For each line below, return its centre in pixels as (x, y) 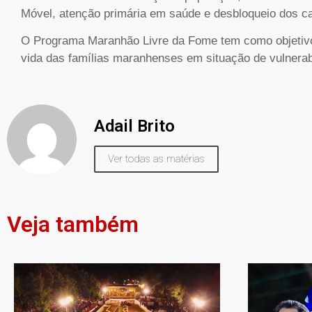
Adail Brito (134, 126)
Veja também (73, 225)
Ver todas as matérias (156, 158)
